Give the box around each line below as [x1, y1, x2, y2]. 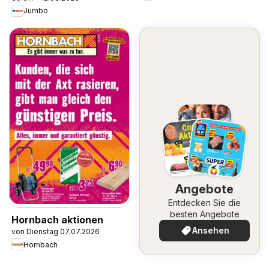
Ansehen [192, 225, 229, 236]
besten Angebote [169, 209, 240, 220]
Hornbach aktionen [11, 214, 103, 226]
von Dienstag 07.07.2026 [11, 227, 100, 237]
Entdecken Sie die [168, 198, 241, 208]
